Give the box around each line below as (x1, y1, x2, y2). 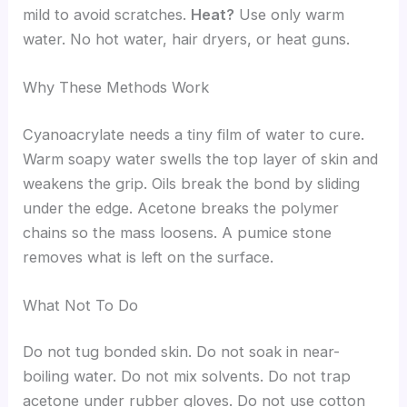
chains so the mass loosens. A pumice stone (23, 223, 333, 242)
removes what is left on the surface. (23, 247, 274, 266)
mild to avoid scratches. (23, 5, 192, 24)
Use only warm (234, 5, 345, 24)
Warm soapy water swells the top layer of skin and (23, 149, 379, 168)
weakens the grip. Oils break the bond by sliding (23, 174, 361, 193)
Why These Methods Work (23, 77, 210, 96)
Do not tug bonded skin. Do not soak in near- (23, 342, 341, 362)
